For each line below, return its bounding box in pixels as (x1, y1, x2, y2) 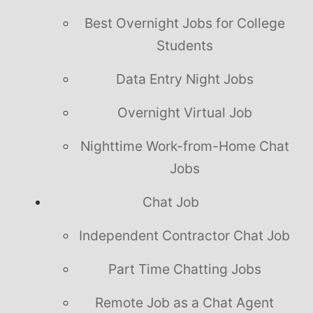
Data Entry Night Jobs (115, 71, 254, 88)
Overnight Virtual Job (117, 104, 252, 122)
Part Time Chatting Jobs (108, 261, 261, 278)
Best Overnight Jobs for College (84, 15, 285, 32)
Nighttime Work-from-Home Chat (80, 138, 289, 155)
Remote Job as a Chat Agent (95, 294, 274, 312)
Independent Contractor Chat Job (79, 227, 290, 245)
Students (156, 37, 213, 54)
